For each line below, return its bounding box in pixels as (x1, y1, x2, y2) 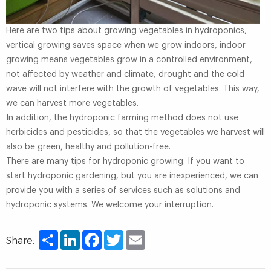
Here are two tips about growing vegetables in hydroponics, (6, 26, 247, 35)
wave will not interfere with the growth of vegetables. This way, (6, 84, 260, 93)
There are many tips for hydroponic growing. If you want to (6, 157, 244, 166)
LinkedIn (80, 231, 108, 239)
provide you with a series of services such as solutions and (6, 186, 240, 195)
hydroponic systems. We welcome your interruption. (6, 200, 214, 209)
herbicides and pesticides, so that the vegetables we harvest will (6, 128, 265, 137)
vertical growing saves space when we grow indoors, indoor (6, 41, 246, 50)
